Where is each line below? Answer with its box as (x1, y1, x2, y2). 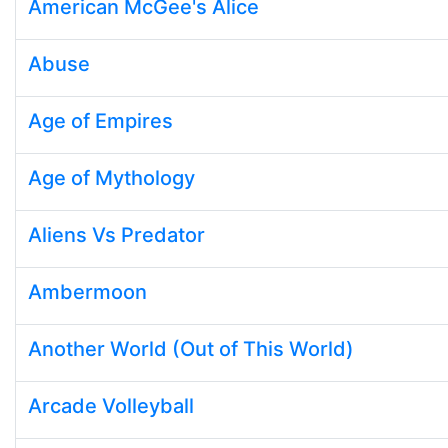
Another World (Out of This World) (28, 337, 354, 361)
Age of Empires (28, 109, 173, 133)
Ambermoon (28, 280, 147, 304)
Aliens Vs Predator (28, 223, 205, 247)
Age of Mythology (28, 166, 195, 190)
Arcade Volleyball (28, 394, 194, 418)
